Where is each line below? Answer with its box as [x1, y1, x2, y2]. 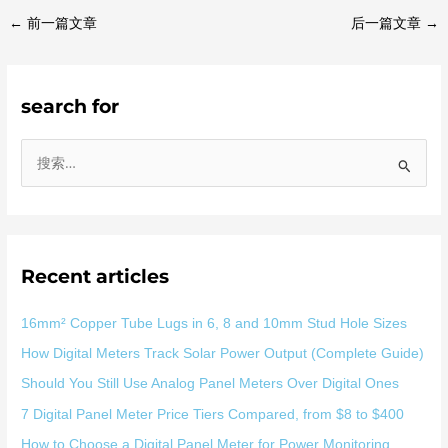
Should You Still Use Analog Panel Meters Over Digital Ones [21, 376, 400, 392]
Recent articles [21, 264, 170, 289]
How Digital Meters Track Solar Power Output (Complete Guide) [21, 346, 425, 362]
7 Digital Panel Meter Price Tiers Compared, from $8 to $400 [21, 406, 405, 422]
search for [21, 94, 120, 119]
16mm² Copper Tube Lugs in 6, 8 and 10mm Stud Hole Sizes [21, 315, 408, 331]
